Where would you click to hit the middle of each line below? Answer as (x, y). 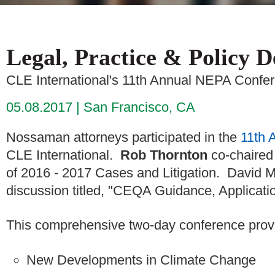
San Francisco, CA (139, 107)
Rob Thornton (164, 155)
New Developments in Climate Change (141, 260)
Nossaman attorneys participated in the (122, 137)
